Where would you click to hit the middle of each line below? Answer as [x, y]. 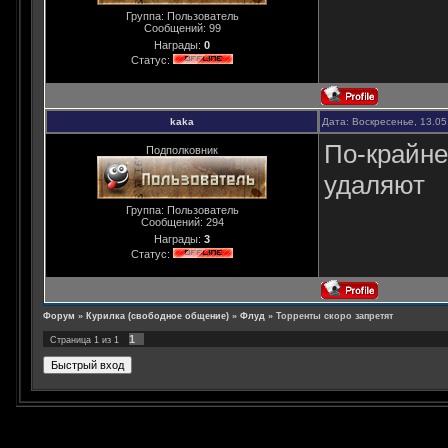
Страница [72, 340]
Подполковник [182, 150]
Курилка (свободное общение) [157, 316]
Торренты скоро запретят [334, 316]
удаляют [374, 185]
